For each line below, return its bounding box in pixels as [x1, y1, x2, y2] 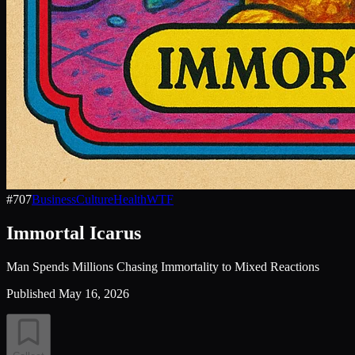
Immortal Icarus [6, 222, 141, 243]
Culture [76, 193, 113, 206]
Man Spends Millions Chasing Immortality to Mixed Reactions [6, 259, 319, 273]
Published [6, 286, 55, 300]
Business [32, 193, 76, 206]
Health [113, 193, 147, 206]
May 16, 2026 [59, 286, 129, 300]
